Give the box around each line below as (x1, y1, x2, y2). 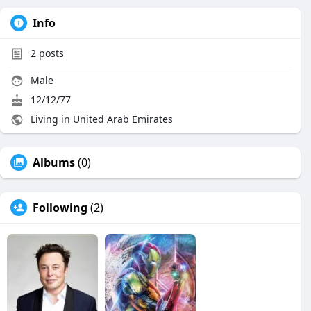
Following (33, 200, 87, 215)
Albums (33, 155, 75, 170)
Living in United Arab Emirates (28, 112, 173, 126)
